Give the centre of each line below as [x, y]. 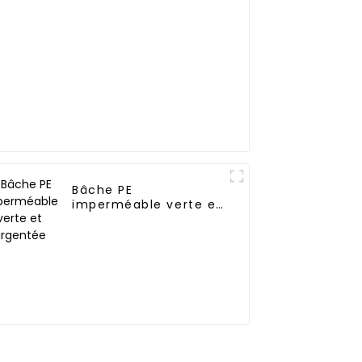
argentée [103, 219]
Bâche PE [103, 190]
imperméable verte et [147, 205]
